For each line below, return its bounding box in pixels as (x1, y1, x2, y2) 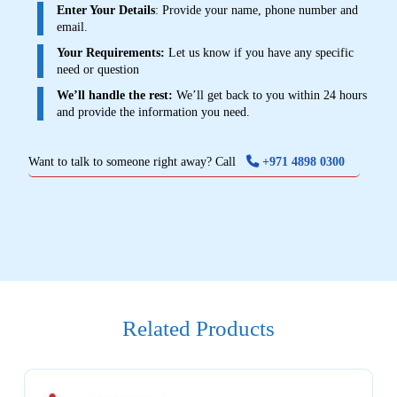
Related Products (121, 315, 275, 340)
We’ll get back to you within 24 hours (172, 87, 367, 102)
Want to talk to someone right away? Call (27, 153, 246, 168)
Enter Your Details (56, 2, 155, 17)
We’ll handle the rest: (56, 87, 173, 102)
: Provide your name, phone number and (154, 2, 358, 17)
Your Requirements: (56, 44, 165, 59)
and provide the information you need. (56, 104, 250, 119)
